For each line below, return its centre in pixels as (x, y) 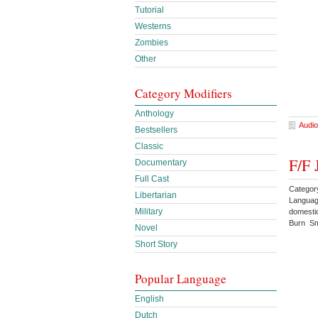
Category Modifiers (183, 93)
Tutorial (149, 10)
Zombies (152, 43)
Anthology (154, 114)
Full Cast (152, 179)
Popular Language (181, 279)
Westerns (153, 26)
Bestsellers (156, 130)
